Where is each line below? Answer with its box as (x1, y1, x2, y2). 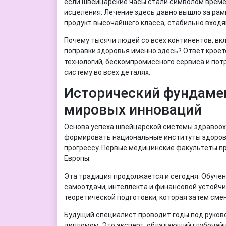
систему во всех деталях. (64, 68, 150, 76)
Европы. (64, 154, 91, 162)
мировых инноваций (64, 101, 202, 118)
